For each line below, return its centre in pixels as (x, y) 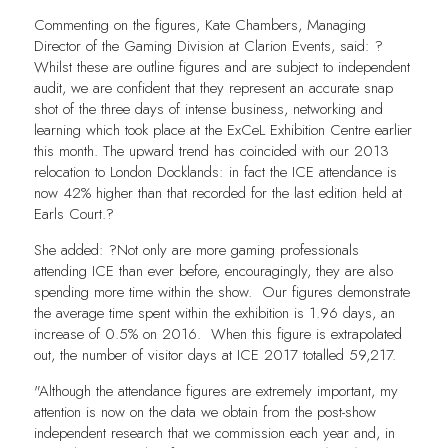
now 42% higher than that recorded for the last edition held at (217, 193)
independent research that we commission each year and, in (214, 433)
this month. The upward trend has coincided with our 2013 (211, 151)
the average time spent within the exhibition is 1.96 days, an (214, 313)
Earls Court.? (73, 214)
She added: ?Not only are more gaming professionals (196, 250)
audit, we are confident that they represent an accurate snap (213, 88)
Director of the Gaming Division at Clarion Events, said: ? (208, 46)
